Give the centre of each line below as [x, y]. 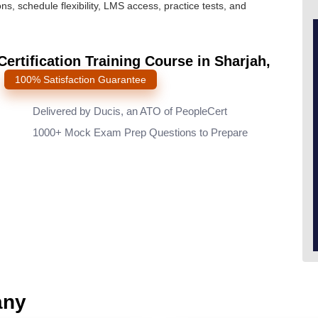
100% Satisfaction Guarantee [81, 79]
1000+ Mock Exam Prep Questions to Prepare [140, 132]
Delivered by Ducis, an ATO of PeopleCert [130, 111]
